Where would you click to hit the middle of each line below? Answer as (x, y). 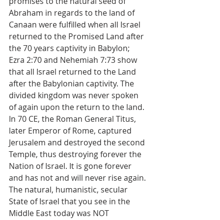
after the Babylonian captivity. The (72, 83)
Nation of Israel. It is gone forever (71, 166)
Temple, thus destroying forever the (76, 154)
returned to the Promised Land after (77, 36)
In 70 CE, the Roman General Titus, (73, 119)
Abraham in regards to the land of (73, 13)
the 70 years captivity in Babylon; (70, 48)
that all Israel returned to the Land (73, 72)
